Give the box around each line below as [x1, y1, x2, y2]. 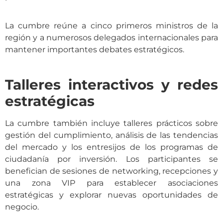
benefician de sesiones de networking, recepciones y [5, 166, 218, 176]
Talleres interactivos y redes [5, 76, 218, 94]
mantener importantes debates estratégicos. [5, 44, 184, 54]
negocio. [5, 202, 39, 212]
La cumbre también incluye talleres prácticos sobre [5, 118, 218, 128]
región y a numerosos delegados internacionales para [5, 32, 218, 42]
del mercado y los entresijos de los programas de [5, 142, 218, 152]
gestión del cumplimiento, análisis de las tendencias [5, 130, 218, 140]
